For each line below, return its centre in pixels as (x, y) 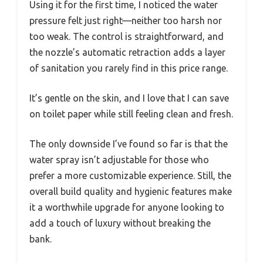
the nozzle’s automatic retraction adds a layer (127, 53)
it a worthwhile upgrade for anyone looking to (127, 208)
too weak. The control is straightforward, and (127, 37)
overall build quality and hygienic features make (131, 192)
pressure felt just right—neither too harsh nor (126, 21)
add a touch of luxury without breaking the (120, 223)
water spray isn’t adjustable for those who (119, 160)
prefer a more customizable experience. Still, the (130, 176)
